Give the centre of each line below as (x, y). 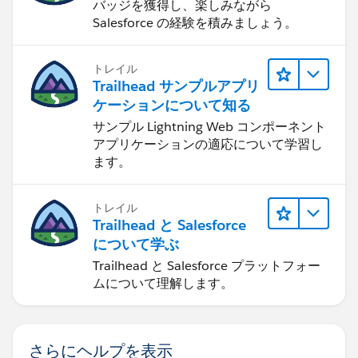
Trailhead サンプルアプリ (176, 86)
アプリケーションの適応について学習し (208, 145)
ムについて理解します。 (163, 284)
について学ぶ (136, 245)
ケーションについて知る (172, 105)
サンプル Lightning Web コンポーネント (209, 127)
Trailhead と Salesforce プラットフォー (207, 266)
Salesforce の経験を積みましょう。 (195, 23)
